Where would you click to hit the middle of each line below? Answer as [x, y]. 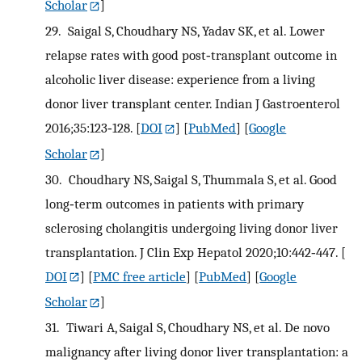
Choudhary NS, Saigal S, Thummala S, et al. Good [201, 179]
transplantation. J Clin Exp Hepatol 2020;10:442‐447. [192, 252]
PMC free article [140, 276]
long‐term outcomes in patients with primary [175, 203]
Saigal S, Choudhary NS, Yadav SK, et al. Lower [194, 30]
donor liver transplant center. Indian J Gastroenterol [193, 103]
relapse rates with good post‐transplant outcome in [191, 55]
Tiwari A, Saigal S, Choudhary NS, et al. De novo [196, 328]
